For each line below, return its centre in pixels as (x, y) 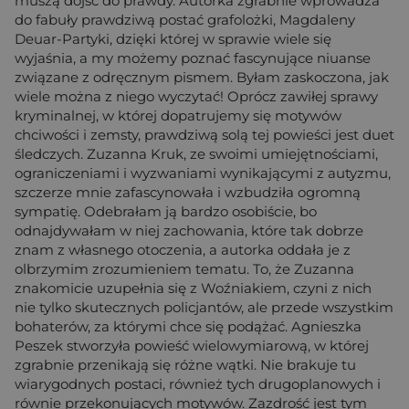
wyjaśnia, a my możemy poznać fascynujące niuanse (193, 58)
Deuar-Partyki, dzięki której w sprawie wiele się (173, 38)
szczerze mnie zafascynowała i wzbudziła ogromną (188, 192)
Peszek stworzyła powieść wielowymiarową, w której (192, 345)
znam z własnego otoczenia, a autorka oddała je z (183, 249)
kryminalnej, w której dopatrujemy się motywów (178, 115)
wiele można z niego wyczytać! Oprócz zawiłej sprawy (196, 96)
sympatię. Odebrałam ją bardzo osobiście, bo (166, 211)
